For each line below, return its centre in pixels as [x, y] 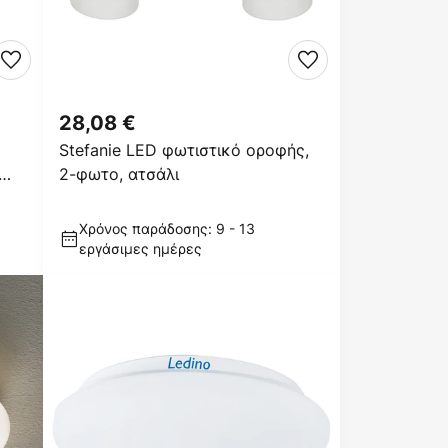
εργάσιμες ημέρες [140, 248]
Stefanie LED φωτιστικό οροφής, [184, 150]
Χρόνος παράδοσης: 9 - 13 [167, 228]
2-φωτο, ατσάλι [119, 174]
